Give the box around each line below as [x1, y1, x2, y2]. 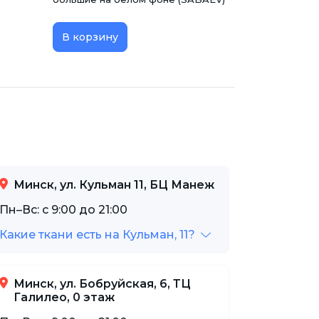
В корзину [62, 30, 118, 43]
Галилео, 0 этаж [14, 290, 115, 304]
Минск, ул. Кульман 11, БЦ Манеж [14, 177, 214, 192]
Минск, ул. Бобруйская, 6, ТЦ [14, 276, 191, 291]
